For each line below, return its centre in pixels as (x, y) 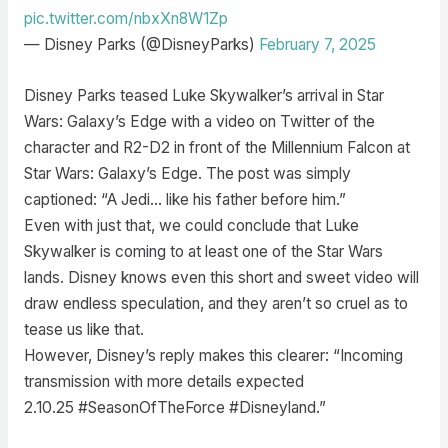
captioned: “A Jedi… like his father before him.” (184, 199)
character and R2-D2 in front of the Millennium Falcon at (216, 147)
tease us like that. (83, 329)
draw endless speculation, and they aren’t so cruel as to (215, 303)
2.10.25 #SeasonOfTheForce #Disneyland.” (174, 407)
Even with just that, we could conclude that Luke (191, 225)
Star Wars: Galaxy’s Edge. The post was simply (187, 173)
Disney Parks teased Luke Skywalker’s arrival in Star (203, 95)
